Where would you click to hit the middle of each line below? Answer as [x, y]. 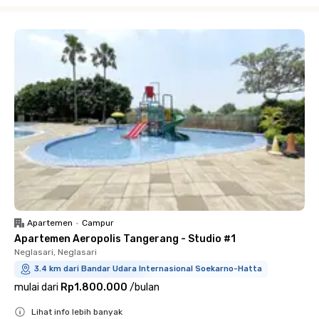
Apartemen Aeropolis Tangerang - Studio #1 [125, 239]
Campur [98, 223]
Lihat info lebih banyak [77, 312]
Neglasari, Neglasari [56, 252]
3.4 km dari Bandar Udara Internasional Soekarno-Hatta [148, 269]
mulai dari [36, 287]
